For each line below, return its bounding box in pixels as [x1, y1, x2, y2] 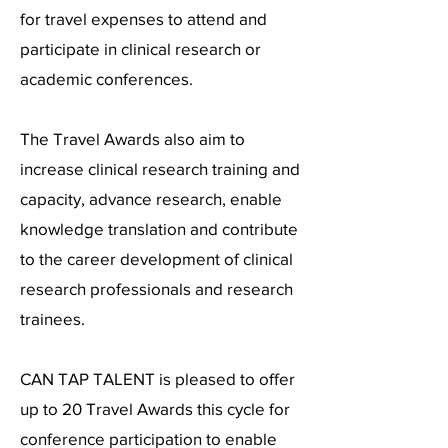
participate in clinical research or [20, 39, 261, 58]
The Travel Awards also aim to [20, 129, 245, 148]
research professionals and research [20, 279, 293, 298]
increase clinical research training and [20, 159, 300, 178]
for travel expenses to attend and [20, 9, 267, 28]
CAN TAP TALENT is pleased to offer [20, 369, 295, 388]
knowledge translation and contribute [20, 219, 298, 238]
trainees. [20, 309, 85, 328]
